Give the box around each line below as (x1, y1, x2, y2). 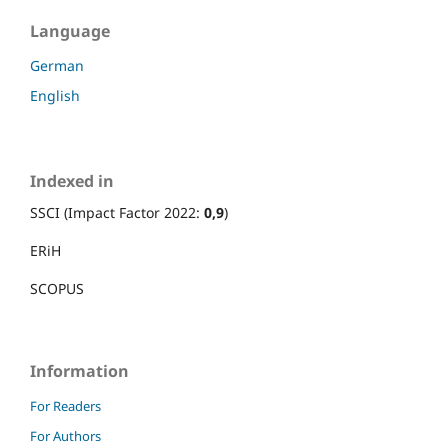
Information (30, 359, 129, 382)
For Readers (30, 396, 101, 415)
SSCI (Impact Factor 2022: (30, 202, 204, 222)
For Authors (30, 426, 101, 445)
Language (30, 19, 110, 42)
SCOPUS (30, 278, 84, 298)
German (30, 55, 84, 75)
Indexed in (30, 169, 114, 192)
